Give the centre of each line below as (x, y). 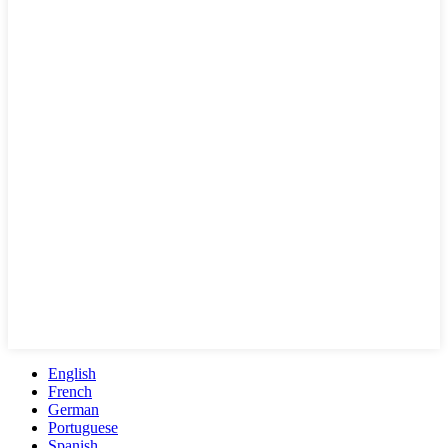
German (73, 410)
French (70, 392)
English (72, 374)
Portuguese (83, 428)
